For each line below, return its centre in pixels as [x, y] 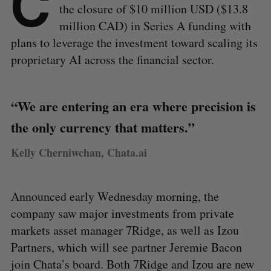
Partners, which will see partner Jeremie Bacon [126, 247]
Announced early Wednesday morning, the [115, 196]
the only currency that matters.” [103, 127]
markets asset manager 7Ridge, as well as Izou [125, 230]
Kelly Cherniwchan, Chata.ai [79, 152]
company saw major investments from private [122, 213]
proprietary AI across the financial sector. [112, 59]
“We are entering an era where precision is [133, 106]
